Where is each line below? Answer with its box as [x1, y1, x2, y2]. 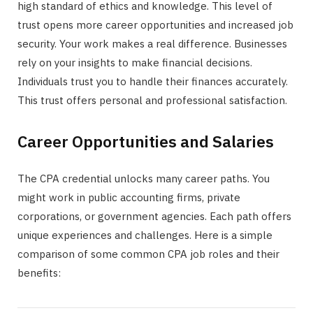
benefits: [17, 265, 61, 279]
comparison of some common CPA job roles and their [17, 247, 279, 261]
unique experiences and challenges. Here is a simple [17, 228, 272, 242]
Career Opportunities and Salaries [17, 130, 274, 152]
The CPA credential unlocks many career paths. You [17, 171, 270, 185]
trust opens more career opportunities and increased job [17, 17, 293, 31]
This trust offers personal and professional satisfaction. [17, 93, 287, 107]
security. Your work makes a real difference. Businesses [17, 36, 287, 50]
